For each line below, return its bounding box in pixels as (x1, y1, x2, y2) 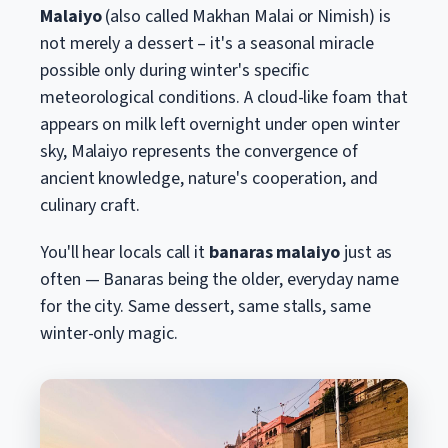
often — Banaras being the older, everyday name (40, 267, 399, 292)
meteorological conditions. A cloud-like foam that (40, 85, 408, 110)
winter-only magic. (40, 321, 178, 346)
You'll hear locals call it (40, 240, 210, 265)
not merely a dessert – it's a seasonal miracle (40, 31, 374, 56)
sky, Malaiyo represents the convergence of (40, 139, 358, 164)
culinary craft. (40, 193, 140, 218)
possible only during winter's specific (40, 58, 310, 83)
